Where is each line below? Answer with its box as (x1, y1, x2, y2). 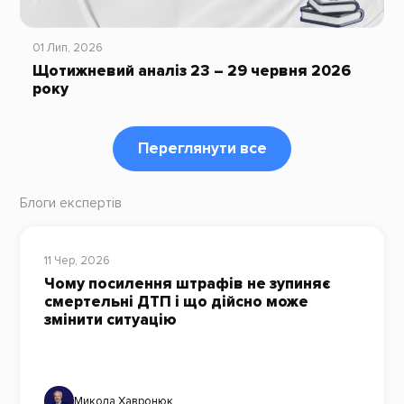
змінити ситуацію (43, 310, 177, 330)
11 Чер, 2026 (43, 253, 110, 269)
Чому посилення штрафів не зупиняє (43, 274, 330, 294)
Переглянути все (137, 139, 267, 159)
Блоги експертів (19, 194, 122, 212)
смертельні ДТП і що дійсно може (43, 292, 308, 312)
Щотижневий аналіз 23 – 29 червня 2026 (32, 60, 351, 80)
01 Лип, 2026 (32, 41, 103, 56)
